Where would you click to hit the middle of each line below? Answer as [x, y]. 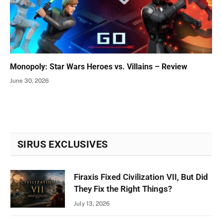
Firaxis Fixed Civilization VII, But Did [141, 177]
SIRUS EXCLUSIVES [63, 144]
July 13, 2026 [92, 203]
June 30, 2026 [29, 81]
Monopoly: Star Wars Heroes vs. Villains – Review [99, 66]
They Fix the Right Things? [123, 189]
